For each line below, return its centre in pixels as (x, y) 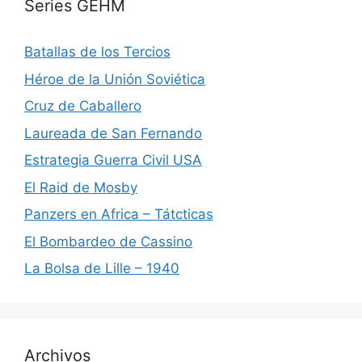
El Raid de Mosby (81, 187)
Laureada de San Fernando (113, 133)
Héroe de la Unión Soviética (115, 79)
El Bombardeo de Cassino (108, 241)
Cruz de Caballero (83, 106)
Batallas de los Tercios (97, 52)
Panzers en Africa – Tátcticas (119, 215)
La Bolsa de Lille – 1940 (102, 269)
